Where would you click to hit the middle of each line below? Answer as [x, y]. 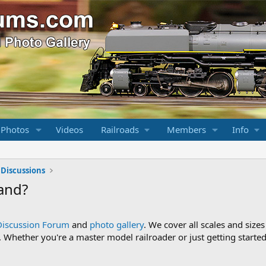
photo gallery [117, 224]
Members [186, 129]
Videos [69, 129]
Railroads [120, 129]
